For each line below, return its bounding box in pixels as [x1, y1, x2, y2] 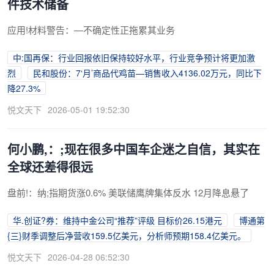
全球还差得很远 [7, 157, 93, 176]
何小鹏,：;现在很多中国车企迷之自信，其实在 [7, 139, 260, 158]
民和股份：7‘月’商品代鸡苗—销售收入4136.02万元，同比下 [33, 66, 262, 79]
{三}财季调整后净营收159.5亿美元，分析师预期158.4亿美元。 [7, 229, 246, 242]
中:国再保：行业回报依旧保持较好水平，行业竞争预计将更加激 [13, 51, 255, 64]
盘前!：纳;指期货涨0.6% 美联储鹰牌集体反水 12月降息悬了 [7, 185, 249, 199]
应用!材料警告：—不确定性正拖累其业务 [7, 23, 175, 36]
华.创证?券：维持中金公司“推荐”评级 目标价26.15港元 [13, 213, 222, 226]
